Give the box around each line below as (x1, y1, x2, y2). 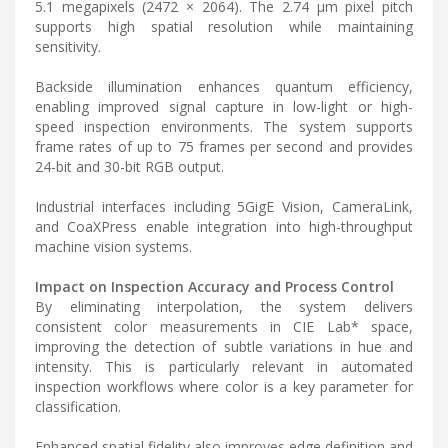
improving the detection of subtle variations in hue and (35, 337, 413, 356)
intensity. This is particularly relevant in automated (35, 357, 413, 376)
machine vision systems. (35, 237, 192, 256)
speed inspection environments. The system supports (35, 117, 413, 136)
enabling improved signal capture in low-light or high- (35, 97, 413, 116)
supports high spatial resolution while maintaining (35, 17, 413, 36)
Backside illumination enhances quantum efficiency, (35, 77, 413, 96)
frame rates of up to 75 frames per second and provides (35, 137, 413, 156)
